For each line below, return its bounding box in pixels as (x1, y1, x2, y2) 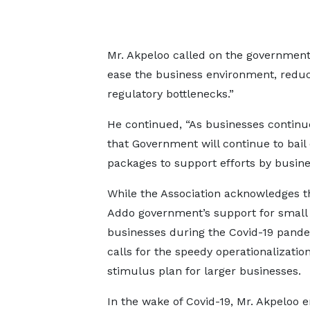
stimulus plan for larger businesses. (107, 264, 304, 277)
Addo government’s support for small (107, 206, 307, 219)
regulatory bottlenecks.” (107, 87, 234, 100)
